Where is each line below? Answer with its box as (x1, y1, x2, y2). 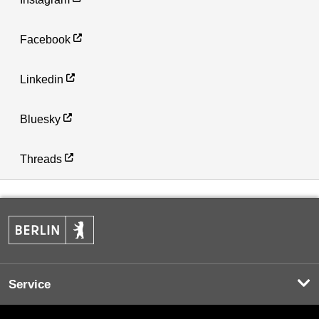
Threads (20, 152, 62, 165)
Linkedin (20, 73, 63, 85)
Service (9, 278, 51, 292)
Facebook (20, 33, 70, 46)
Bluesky (20, 113, 61, 125)
